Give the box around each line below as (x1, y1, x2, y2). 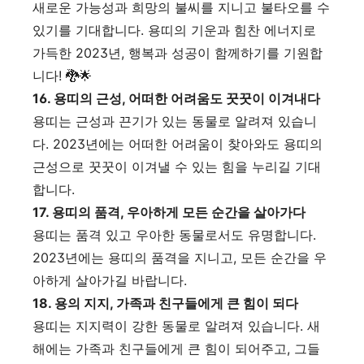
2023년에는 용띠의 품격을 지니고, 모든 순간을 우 (32, 249, 327, 266)
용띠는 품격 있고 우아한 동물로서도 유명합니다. (32, 226, 316, 243)
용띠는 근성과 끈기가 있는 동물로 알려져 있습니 (32, 112, 317, 129)
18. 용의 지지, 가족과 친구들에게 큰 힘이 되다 (32, 294, 298, 311)
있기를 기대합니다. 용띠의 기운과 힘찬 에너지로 (32, 21, 316, 38)
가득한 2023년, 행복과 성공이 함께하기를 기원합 (32, 44, 323, 61)
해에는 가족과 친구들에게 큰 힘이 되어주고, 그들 (32, 340, 320, 357)
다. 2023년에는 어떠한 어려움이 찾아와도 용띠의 (32, 135, 323, 152)
